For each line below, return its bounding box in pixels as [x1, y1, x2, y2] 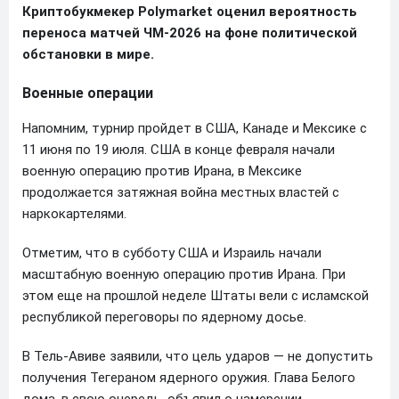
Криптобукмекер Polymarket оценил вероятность [22, 3, 357, 20]
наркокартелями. [22, 205, 126, 222]
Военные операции [22, 84, 153, 102]
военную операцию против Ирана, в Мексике [22, 162, 302, 179]
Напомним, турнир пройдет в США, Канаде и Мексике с [22, 119, 367, 136]
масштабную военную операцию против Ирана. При [22, 265, 346, 282]
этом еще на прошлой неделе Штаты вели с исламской [22, 287, 369, 304]
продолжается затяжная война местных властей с [22, 183, 339, 200]
